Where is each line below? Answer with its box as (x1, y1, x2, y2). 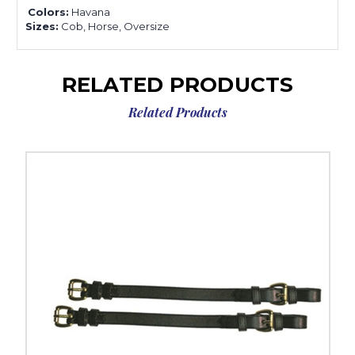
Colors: (28, 6, 69, 19)
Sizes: (25, 20, 59, 33)
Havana (71, 6, 110, 19)
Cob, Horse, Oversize (61, 20, 170, 33)
